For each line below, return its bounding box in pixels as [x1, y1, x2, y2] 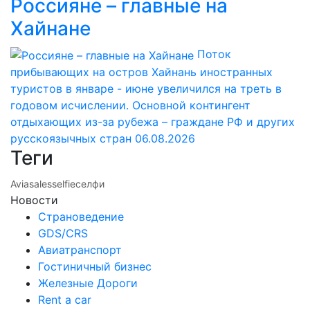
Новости [10, 192, 58, 207]
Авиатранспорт [38, 242, 122, 257]
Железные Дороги [38, 275, 138, 290]
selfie [52, 177, 75, 190]
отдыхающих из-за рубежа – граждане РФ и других [10, 114, 295, 129]
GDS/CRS [38, 226, 88, 240]
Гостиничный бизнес [38, 259, 152, 273]
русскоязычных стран [10, 131, 131, 145]
